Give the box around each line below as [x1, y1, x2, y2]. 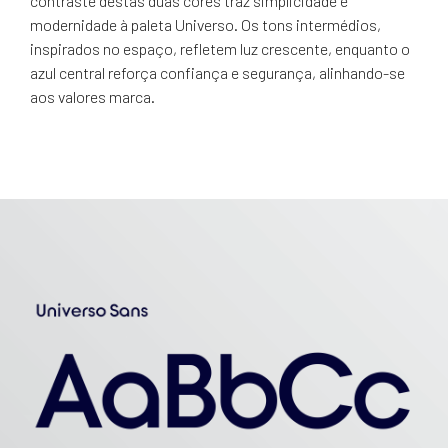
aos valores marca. [30, 86, 155, 106]
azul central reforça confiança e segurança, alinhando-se [30, 62, 405, 82]
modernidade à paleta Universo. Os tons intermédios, [30, 14, 381, 34]
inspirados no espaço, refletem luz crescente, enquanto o [30, 38, 410, 58]
